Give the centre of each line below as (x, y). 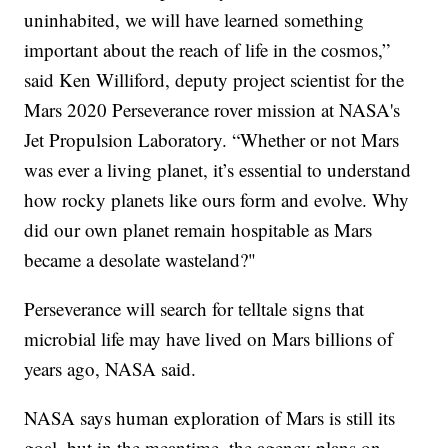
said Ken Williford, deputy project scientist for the (214, 80)
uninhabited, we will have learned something (194, 20)
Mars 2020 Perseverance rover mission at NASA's (212, 110)
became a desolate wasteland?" (140, 260)
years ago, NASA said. (110, 369)
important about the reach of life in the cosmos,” (207, 50)
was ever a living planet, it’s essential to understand (218, 170)
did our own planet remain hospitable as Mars (198, 230)
